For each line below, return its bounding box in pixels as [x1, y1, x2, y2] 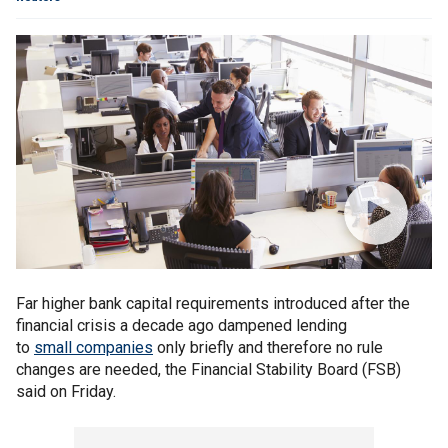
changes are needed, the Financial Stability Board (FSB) [16, 360, 401, 379]
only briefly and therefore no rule [153, 338, 383, 357]
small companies [34, 338, 153, 357]
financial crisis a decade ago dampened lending [16, 316, 347, 335]
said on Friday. [16, 382, 116, 401]
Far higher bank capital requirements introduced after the [16, 294, 410, 313]
